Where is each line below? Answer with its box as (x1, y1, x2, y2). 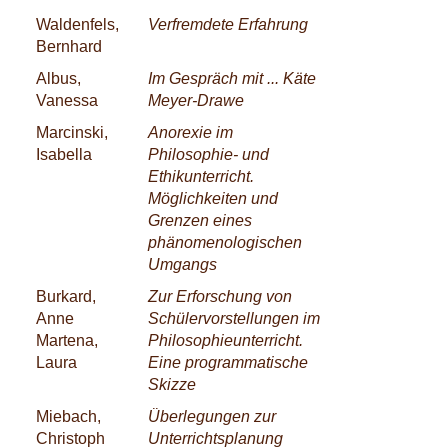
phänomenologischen (148, 233, 302, 251)
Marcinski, (36, 123, 108, 141)
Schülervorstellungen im (148, 309, 320, 327)
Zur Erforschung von (148, 287, 292, 305)
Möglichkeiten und (148, 189, 278, 207)
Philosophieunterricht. (148, 331, 303, 349)
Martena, (36, 331, 98, 349)
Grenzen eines (148, 211, 252, 229)
